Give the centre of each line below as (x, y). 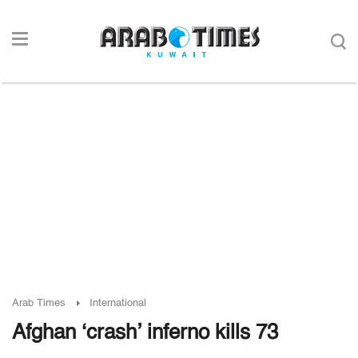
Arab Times (39, 303)
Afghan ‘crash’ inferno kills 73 (145, 333)
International (118, 303)
